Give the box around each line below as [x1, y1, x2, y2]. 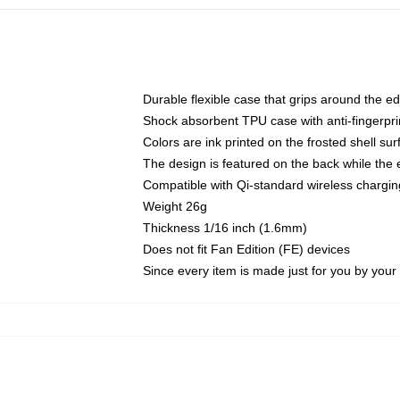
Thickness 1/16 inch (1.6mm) [143, 221, 307, 235]
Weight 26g [143, 199, 207, 213]
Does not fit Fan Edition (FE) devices [143, 242, 350, 256]
